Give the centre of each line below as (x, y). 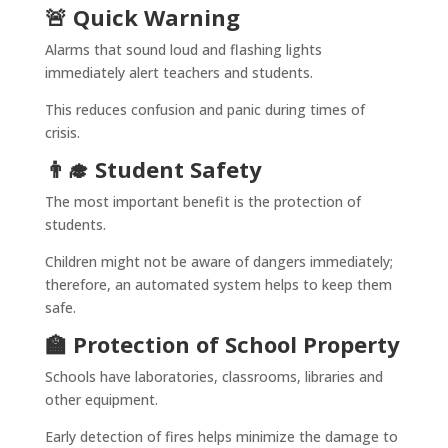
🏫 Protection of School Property (222, 344)
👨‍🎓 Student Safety (153, 169)
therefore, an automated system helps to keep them (218, 285)
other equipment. (101, 400)
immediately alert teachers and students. (178, 73)
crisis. (62, 133)
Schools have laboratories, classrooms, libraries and (213, 377)
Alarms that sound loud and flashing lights (183, 50)
